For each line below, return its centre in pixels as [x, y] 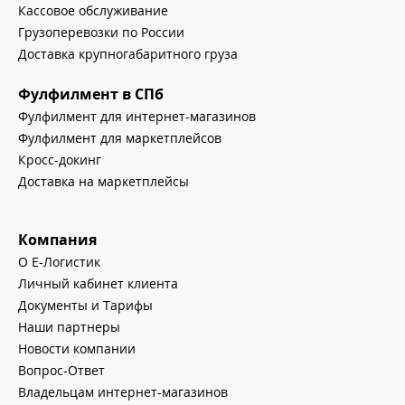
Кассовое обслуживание [93, 10]
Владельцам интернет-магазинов [123, 392]
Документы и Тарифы [85, 305]
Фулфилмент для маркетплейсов [120, 138]
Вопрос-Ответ [61, 370]
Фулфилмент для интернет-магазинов [137, 116]
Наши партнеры [69, 327]
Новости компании [77, 348]
